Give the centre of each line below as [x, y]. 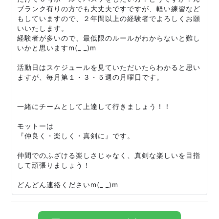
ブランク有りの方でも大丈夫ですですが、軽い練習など [109, 9]
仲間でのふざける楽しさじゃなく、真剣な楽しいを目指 [109, 155]
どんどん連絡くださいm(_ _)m [68, 185]
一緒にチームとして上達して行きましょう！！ [94, 106]
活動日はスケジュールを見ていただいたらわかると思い [109, 67]
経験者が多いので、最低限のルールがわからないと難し [109, 38]
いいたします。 [43, 28]
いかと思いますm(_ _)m [57, 48]
